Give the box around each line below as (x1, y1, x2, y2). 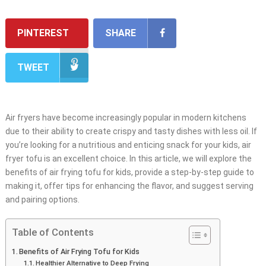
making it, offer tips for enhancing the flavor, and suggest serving (5, 181, 254, 191)
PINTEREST (17, 27, 69, 39)
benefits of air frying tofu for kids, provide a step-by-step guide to (5, 167, 254, 178)
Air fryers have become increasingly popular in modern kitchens (5, 113, 246, 123)
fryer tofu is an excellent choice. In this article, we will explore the (5, 154, 252, 164)
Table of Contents (11, 226, 94, 239)
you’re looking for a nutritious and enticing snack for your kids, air (5, 140, 251, 150)
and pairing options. (5, 195, 80, 205)
